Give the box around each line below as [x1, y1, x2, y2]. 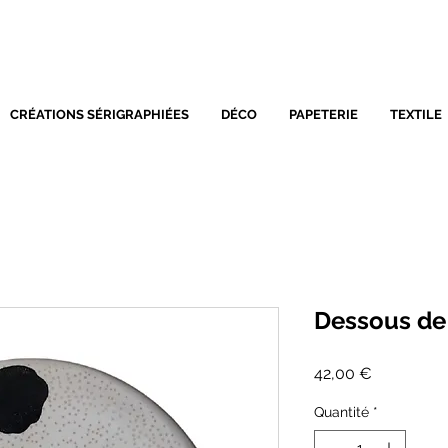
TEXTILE [389, 107, 442, 123]
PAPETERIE [289, 107, 358, 123]
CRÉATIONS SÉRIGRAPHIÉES [10, 107, 189, 123]
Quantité [314, 404, 369, 421]
